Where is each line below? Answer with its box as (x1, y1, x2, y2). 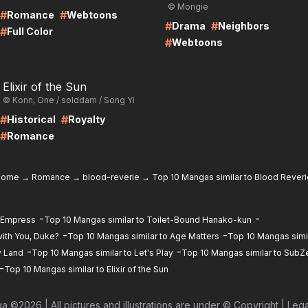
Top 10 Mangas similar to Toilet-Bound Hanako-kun (44, 214, 252, 225)
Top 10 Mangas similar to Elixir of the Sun (4, 264, 168, 274)
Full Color (7, 25, 53, 37)
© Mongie (168, 1, 208, 12)
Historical (7, 113, 56, 125)
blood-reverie (82, 172, 140, 182)
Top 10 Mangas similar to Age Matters (67, 231, 219, 241)
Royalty (68, 113, 105, 125)
